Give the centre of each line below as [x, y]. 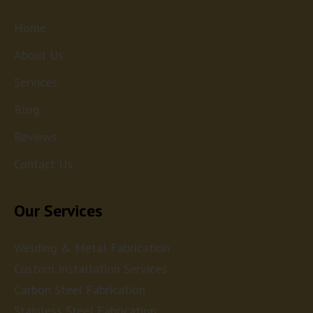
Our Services [58, 211]
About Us [39, 55]
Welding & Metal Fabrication [92, 248]
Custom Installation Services [90, 269]
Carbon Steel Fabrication [80, 290]
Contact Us [43, 164]
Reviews [36, 137]
